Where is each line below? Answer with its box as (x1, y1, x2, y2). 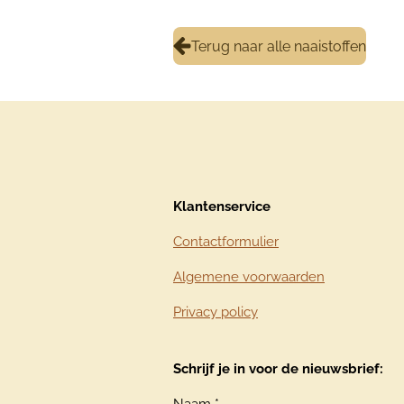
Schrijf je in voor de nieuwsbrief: (173, 361, 387, 377)
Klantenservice (173, 198, 271, 215)
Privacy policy (173, 304, 258, 320)
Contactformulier (173, 234, 279, 250)
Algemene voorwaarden (173, 269, 325, 285)
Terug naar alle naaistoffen (191, 37, 366, 55)
